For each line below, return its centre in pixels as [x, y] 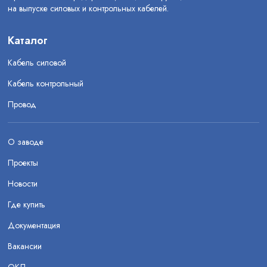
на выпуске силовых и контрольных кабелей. [88, 8]
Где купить [27, 204]
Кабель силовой [37, 63]
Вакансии [25, 246]
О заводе [26, 142]
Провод [22, 104]
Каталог [28, 41]
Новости [23, 184]
